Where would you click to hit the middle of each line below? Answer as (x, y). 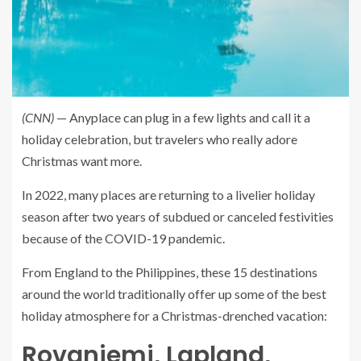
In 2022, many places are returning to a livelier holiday (168, 195)
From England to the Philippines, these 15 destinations (170, 272)
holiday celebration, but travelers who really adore (160, 139)
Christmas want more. (82, 161)
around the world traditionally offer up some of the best (174, 294)
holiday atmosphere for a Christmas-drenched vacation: (174, 315)
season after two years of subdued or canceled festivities (178, 216)
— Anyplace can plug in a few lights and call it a (182, 117)
